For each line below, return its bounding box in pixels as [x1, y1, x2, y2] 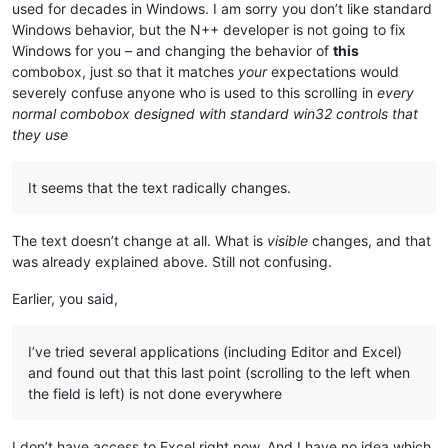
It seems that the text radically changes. [28, 178, 291, 196]
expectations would [267, 62, 399, 80]
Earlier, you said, [12, 289, 118, 307]
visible [267, 231, 308, 249]
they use [12, 125, 68, 143]
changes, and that [308, 231, 431, 249]
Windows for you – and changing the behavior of [12, 41, 333, 59]
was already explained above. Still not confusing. [12, 252, 332, 270]
